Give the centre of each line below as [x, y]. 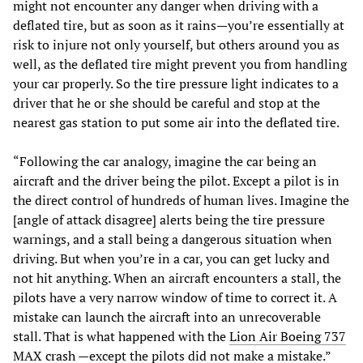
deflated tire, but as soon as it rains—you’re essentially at [179, 26]
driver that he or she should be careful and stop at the [167, 103]
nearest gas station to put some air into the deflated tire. [176, 123]
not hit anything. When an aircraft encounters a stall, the [177, 278]
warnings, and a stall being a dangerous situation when [173, 239]
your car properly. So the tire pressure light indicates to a [176, 84]
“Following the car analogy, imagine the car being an [165, 162]
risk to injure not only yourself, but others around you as [176, 45]
